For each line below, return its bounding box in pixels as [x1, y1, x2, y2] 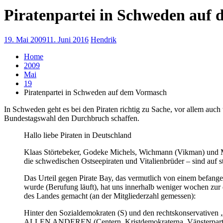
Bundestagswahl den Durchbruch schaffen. [4, 113, 139, 122]
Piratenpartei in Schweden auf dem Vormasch [24, 88, 167, 97]
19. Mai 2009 [4, 35, 46, 44]
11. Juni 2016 [46, 35, 89, 44]
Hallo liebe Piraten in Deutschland [24, 130, 131, 139]
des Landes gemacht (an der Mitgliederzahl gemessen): [24, 191, 196, 200]
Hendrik [91, 35, 116, 44]
